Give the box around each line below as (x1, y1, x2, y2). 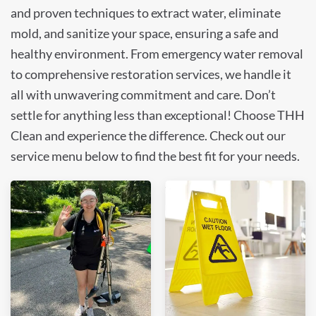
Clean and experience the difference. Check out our (11, 128, 286, 144)
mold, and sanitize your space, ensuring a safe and (11, 25, 279, 42)
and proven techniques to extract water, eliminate (11, 5, 281, 21)
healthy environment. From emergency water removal (11, 46, 303, 62)
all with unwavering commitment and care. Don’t (11, 87, 276, 103)
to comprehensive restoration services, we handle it (11, 66, 291, 83)
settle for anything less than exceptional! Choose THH (11, 107, 305, 123)
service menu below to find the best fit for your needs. (11, 148, 300, 164)
